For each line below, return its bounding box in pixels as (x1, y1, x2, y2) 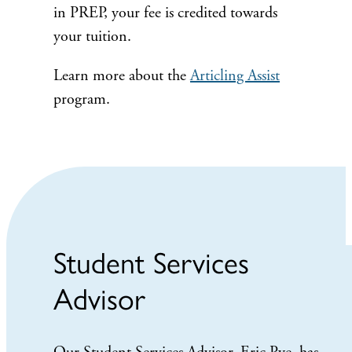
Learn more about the (53, 66, 190, 86)
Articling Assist (190, 66, 280, 86)
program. (53, 90, 110, 109)
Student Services (53, 245, 249, 281)
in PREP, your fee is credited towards (53, 3, 277, 23)
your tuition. (53, 27, 131, 46)
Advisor (53, 281, 145, 317)
